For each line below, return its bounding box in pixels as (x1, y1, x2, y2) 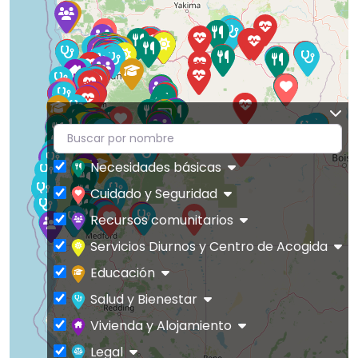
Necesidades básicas (90, 158, 221, 177)
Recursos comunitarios (90, 211, 233, 230)
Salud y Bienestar (90, 290, 197, 309)
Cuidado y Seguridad (90, 185, 217, 204)
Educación (90, 264, 155, 283)
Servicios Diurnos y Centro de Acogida (90, 237, 328, 257)
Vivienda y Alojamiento (90, 316, 232, 336)
